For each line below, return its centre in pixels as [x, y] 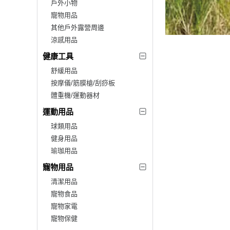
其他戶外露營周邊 [78, 27]
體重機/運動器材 [75, 95]
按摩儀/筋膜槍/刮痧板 [83, 83]
